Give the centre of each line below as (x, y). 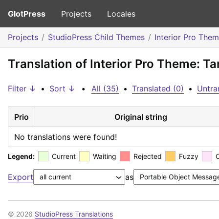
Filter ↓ (22, 88)
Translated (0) (158, 88)
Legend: (21, 156)
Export (21, 177)
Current (64, 156)
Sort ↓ (62, 88)
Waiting (105, 156)
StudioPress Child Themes (96, 37)
